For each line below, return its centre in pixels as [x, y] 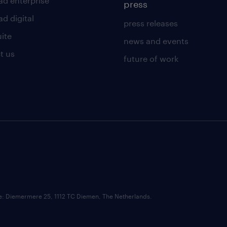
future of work [151, 58]
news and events [156, 41]
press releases [150, 23]
